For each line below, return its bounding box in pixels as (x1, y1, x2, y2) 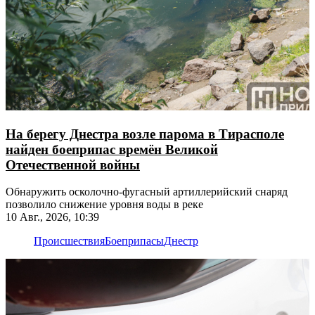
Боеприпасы (105, 235, 164, 247)
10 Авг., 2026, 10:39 (6, 211, 99, 224)
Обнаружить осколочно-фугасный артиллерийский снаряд (6, 186, 288, 198)
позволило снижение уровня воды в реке (6, 198, 203, 211)
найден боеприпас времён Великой (6, 141, 218, 157)
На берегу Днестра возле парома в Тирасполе (6, 126, 284, 141)
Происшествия (34, 235, 105, 247)
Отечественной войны (6, 157, 140, 172)
